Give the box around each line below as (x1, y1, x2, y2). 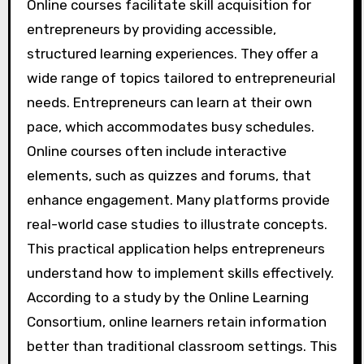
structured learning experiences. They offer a (26, 45, 318, 63)
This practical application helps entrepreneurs (26, 240, 325, 258)
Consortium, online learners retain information (26, 314, 327, 331)
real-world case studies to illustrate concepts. (26, 216, 327, 233)
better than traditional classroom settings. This (26, 338, 337, 355)
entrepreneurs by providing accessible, (26, 21, 276, 38)
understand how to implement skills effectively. (26, 265, 334, 282)
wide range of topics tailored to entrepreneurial (26, 70, 336, 87)
